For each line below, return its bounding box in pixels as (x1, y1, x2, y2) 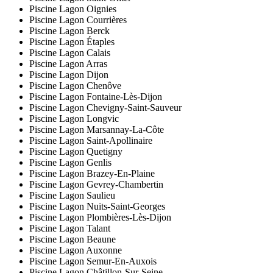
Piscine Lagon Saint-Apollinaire (29, 135, 152, 146)
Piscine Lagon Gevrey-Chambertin (29, 179, 163, 190)
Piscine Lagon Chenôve (29, 80, 121, 91)
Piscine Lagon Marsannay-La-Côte (29, 124, 164, 135)
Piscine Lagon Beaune (29, 234, 116, 245)
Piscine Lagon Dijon (29, 69, 108, 80)
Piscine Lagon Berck (29, 26, 110, 37)
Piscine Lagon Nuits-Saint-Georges (29, 201, 165, 212)
